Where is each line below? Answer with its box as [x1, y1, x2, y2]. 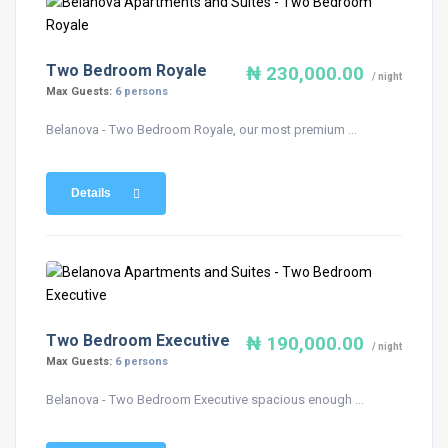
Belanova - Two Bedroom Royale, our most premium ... [46, 122, 357, 137]
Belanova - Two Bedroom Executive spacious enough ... [46, 392, 364, 407]
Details [71, 186, 111, 200]
